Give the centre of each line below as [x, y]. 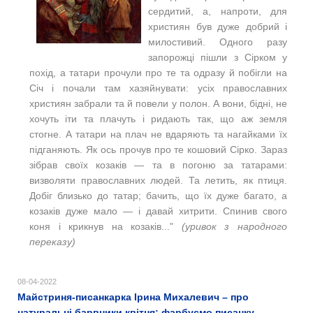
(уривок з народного [234, 226]
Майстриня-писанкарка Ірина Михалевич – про [133, 297]
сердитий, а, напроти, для [218, 11]
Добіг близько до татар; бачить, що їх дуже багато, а [158, 195]
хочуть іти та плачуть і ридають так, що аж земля [158, 118]
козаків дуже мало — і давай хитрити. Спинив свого [158, 211]
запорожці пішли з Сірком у [218, 57]
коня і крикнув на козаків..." [105, 226]
